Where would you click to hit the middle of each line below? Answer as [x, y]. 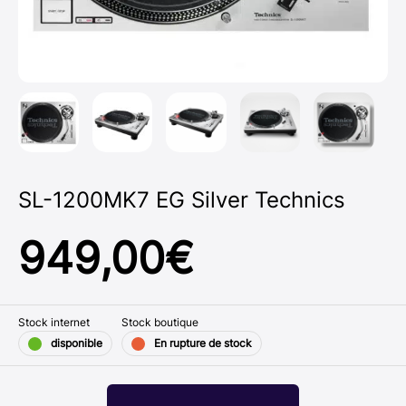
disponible [77, 343]
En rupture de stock [203, 343]
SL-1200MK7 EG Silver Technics [182, 200]
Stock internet [54, 323]
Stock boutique [160, 323]
